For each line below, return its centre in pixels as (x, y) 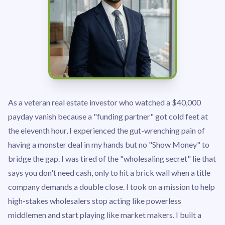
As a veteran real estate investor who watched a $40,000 (104, 102)
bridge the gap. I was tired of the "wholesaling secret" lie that (112, 158)
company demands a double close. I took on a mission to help (111, 187)
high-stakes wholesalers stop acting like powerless (95, 201)
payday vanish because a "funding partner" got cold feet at (108, 116)
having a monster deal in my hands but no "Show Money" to (109, 144)
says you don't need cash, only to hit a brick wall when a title (109, 173)
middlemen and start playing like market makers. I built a (105, 215)
